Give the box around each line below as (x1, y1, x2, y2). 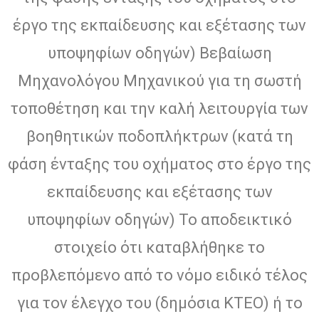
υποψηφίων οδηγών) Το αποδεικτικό (27, 211, 292, 229)
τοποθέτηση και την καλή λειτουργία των (11, 100, 308, 118)
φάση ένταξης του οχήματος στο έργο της (8, 155, 311, 174)
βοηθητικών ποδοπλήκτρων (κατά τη (26, 127, 293, 146)
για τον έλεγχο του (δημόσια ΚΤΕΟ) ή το (16, 294, 303, 313)
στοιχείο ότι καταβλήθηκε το (54, 239, 265, 257)
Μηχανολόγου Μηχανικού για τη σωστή (17, 72, 302, 90)
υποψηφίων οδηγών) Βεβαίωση (47, 44, 272, 63)
